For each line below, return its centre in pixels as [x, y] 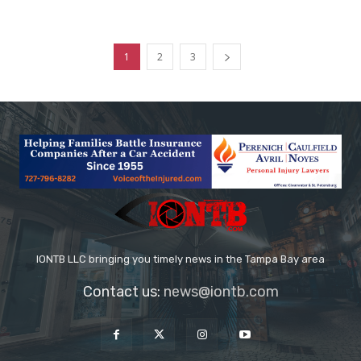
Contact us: [123, 292]
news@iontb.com [221, 292]
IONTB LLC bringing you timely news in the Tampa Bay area [180, 259]
